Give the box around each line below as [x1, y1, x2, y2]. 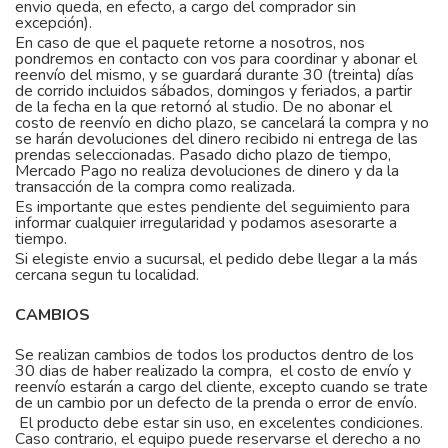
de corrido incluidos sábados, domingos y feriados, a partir [15, 80, 412, 102]
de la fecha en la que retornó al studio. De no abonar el [15, 96, 392, 118]
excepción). [15, 12, 92, 34]
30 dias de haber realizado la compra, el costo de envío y [15, 360, 411, 382]
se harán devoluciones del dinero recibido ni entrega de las [15, 128, 418, 150]
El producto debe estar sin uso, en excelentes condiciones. [15, 412, 423, 434]
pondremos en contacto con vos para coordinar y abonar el [15, 48, 417, 70]
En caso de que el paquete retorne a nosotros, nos [15, 32, 365, 54]
